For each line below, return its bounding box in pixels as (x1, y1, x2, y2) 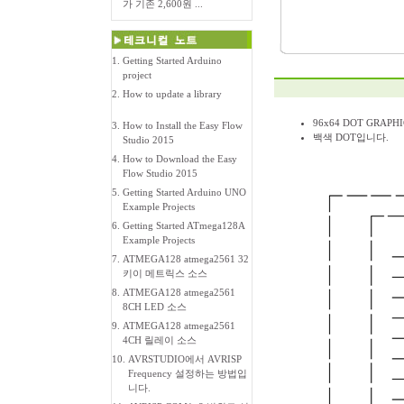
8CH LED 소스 (123, 301, 187, 312)
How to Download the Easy (123, 153, 237, 164)
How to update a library (123, 88, 222, 99)
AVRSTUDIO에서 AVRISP (128, 353, 242, 364)
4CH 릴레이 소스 (123, 335, 197, 345)
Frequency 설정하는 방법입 (128, 368, 247, 379)
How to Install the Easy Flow (123, 120, 243, 131)
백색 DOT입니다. (313, 132, 391, 142)
